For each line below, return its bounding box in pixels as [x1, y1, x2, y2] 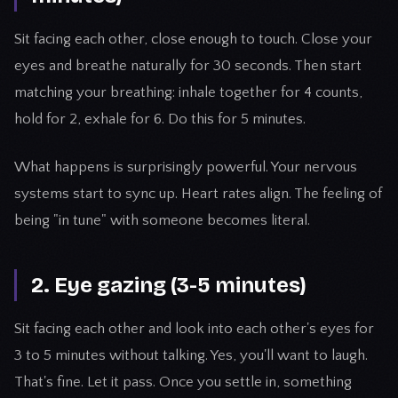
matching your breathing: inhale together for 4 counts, [14, 84, 362, 100]
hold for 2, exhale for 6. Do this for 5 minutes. [14, 111, 306, 127]
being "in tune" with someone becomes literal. [14, 212, 310, 228]
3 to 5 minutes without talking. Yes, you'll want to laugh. [14, 347, 368, 363]
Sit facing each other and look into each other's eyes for [14, 321, 374, 337]
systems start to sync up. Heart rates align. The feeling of [14, 186, 382, 202]
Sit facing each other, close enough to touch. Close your [14, 31, 372, 47]
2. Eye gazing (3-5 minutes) [31, 273, 306, 298]
